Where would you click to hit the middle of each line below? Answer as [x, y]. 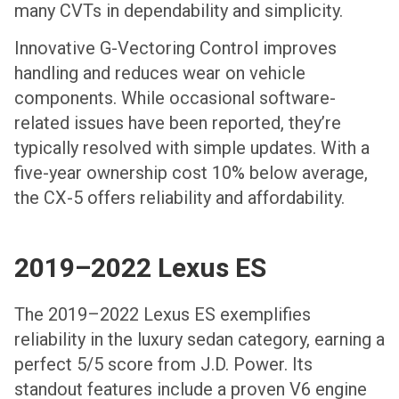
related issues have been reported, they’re [178, 122]
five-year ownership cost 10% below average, [191, 172]
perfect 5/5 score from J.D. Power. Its [163, 365]
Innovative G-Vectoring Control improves [175, 48]
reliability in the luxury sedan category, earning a [199, 340]
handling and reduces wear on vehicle [160, 73]
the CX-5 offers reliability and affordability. [179, 197]
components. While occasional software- [175, 98]
